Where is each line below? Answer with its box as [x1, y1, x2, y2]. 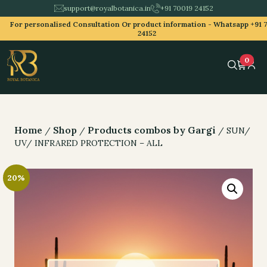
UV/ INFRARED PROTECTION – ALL [14, 138, 163, 148]
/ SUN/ [216, 125, 250, 136]
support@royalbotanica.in [63, 4, 151, 13]
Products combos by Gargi [88, 124, 216, 136]
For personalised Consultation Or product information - [10, 20, 213, 29]
